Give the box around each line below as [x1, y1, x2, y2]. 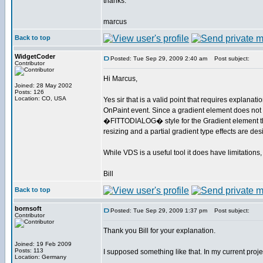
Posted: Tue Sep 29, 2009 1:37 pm [110, 207, 207, 214]
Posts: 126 [15, 89, 44, 95]
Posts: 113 [15, 247, 43, 254]
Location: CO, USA [15, 95, 66, 102]
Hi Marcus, [103, 75, 137, 83]
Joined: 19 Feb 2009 [15, 241, 72, 247]
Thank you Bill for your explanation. [103, 227, 215, 235]
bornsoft [15, 205, 42, 212]
